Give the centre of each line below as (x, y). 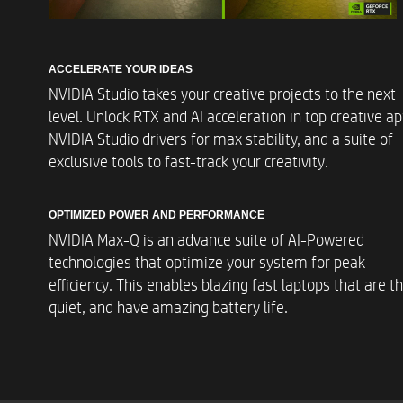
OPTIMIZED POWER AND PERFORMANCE (156, 215)
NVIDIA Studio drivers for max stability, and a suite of (220, 140)
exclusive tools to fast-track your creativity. (188, 162)
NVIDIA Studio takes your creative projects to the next (222, 95)
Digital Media (292, 188)
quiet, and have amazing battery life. (168, 308)
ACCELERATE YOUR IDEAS (120, 70)
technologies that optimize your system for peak (206, 263)
